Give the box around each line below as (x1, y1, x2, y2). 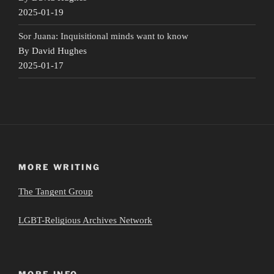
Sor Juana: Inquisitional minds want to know (18, 31, 188, 42)
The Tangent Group (18, 187, 93, 197)
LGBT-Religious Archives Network (18, 215, 152, 225)
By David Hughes (18, 46, 87, 56)
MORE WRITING (18, 161, 101, 172)
